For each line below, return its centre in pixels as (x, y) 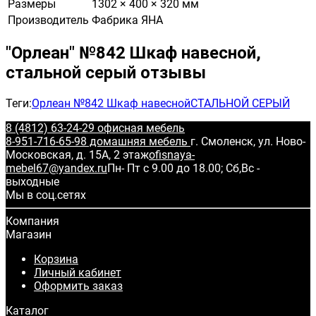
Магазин (29, 234)
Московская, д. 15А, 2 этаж (77, 154)
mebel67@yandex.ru (56, 168)
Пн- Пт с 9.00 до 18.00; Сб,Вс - (183, 168)
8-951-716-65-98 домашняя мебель (98, 141)
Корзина (56, 259)
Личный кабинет (78, 272)
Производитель (48, 20)
